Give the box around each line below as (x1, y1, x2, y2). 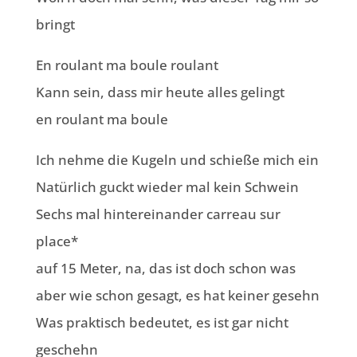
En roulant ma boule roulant (35, 56, 218, 75)
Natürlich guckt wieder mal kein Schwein (35, 178, 299, 197)
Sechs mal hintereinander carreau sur (35, 205, 280, 224)
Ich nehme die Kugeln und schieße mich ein (35, 151, 319, 170)
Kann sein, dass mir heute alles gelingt (35, 83, 284, 102)
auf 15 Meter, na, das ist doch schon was (35, 259, 296, 278)
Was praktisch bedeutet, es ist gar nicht (35, 313, 288, 332)
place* (35, 232, 78, 251)
